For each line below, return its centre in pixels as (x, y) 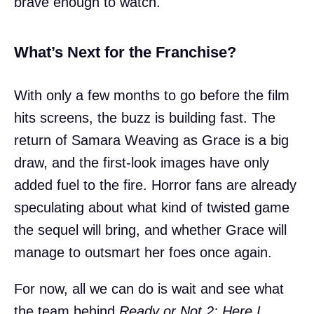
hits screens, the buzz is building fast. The (145, 117)
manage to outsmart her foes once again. (143, 252)
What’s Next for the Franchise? (125, 52)
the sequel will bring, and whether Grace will (150, 230)
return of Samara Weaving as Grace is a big (151, 140)
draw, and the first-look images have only (142, 162)
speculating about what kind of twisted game (152, 207)
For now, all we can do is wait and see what (149, 288)
